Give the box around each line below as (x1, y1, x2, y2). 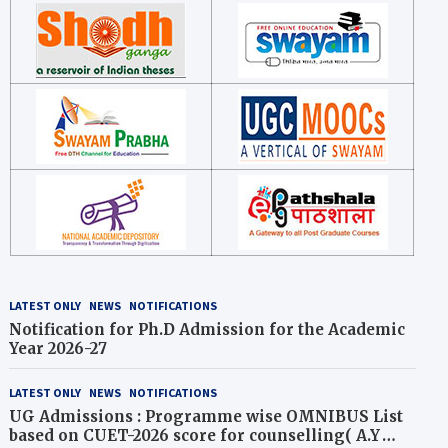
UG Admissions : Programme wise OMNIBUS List (9, 407, 404, 426)
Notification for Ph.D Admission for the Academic (9, 320, 406, 339)
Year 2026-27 (9, 339, 110, 358)
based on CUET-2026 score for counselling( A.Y (9, 426, 383, 445)
